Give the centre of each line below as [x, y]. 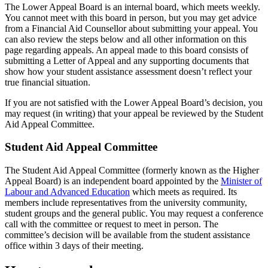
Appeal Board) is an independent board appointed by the [113, 181]
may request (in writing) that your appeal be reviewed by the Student [134, 113]
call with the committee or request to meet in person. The [112, 224]
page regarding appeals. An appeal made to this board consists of [127, 50]
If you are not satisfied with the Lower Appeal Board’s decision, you [134, 102]
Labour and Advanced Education [67, 192]
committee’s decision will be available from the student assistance [127, 235]
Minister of [241, 181]
